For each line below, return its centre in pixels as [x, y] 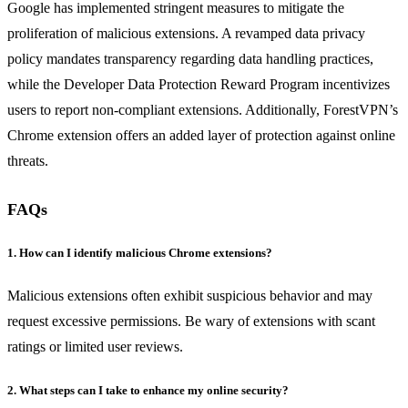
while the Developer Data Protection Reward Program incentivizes [199, 85]
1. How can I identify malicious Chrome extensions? [140, 252]
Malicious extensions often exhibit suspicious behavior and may [190, 295]
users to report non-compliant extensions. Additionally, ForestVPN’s [203, 110]
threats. [28, 161]
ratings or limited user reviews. [95, 346]
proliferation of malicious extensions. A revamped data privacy [186, 34]
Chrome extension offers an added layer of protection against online [201, 136]
